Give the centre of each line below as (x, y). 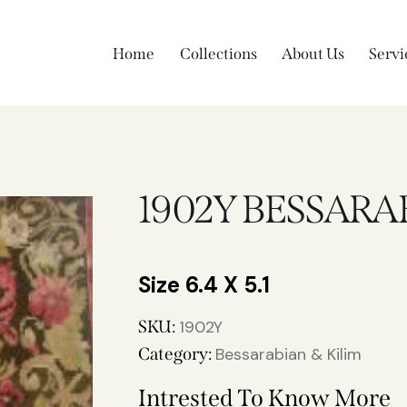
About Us (313, 55)
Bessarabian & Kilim (288, 355)
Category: (177, 354)
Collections (218, 55)
